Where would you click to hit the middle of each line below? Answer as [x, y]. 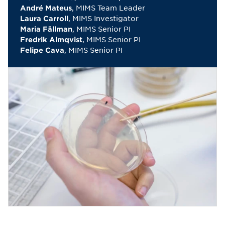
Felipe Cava [42, 50]
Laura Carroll [44, 18]
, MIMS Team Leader [108, 8]
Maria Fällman [46, 29]
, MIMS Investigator [103, 18]
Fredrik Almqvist [51, 39]
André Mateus [46, 8]
